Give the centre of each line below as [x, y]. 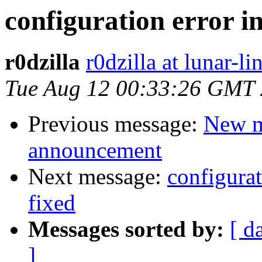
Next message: [98, 177]
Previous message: [116, 124]
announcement [95, 150]
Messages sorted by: [126, 229]
